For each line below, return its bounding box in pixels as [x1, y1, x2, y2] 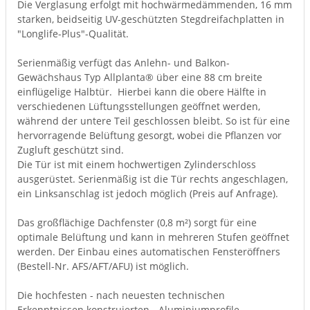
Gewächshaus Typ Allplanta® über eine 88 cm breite [17, 71, 262, 84]
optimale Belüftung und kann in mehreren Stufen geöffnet [17, 230, 289, 244]
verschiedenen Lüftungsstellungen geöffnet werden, [17, 100, 260, 113]
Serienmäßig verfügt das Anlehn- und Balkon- [17, 56, 230, 69]
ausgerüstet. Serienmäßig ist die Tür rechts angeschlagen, [17, 172, 288, 185]
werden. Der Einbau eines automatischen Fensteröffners [17, 245, 280, 258]
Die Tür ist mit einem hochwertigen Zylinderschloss [17, 158, 256, 171]
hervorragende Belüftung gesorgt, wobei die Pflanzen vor [17, 129, 282, 142]
